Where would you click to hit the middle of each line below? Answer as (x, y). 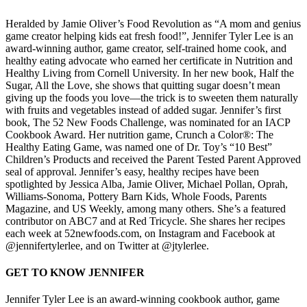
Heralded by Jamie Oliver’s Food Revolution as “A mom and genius (153, 23)
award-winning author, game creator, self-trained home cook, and (146, 48)
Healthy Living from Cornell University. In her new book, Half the (150, 73)
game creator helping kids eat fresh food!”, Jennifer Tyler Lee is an (149, 36)
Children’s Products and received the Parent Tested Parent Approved (153, 159)
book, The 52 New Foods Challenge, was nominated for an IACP (148, 122)
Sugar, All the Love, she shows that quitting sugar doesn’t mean (143, 85)
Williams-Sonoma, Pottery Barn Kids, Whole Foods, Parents (136, 196)
